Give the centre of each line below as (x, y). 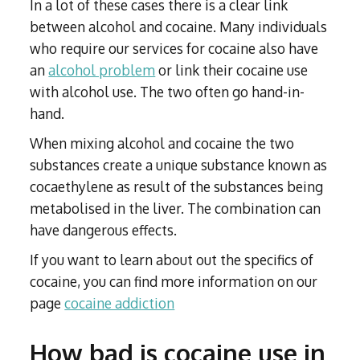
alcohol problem (102, 70)
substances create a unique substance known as (179, 165)
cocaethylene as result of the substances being (177, 187)
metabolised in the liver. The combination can (176, 209)
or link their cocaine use (232, 70)
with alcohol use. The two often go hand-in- (168, 92)
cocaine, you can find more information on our (174, 282)
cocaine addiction (120, 303)
